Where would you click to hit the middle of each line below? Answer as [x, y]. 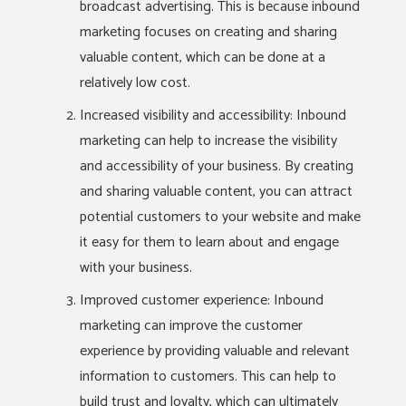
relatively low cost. [135, 83]
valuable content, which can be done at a [203, 58]
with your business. [136, 268]
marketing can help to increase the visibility [208, 141]
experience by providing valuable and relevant [215, 351]
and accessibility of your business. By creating [217, 166]
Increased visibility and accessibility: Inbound [213, 116]
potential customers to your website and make [220, 217]
